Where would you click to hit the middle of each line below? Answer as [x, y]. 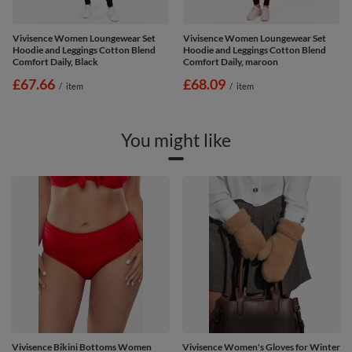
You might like [176, 139]
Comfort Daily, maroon [231, 61]
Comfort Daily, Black [55, 61]
